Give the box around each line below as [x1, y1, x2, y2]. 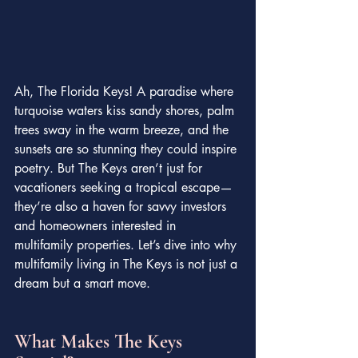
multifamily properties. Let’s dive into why [14, 237, 241, 254]
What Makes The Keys [14, 330, 187, 354]
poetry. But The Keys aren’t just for [14, 160, 206, 177]
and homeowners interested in [14, 217, 180, 235]
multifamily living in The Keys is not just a [14, 256, 241, 273]
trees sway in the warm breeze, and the [14, 121, 233, 139]
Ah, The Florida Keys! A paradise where [14, 83, 237, 101]
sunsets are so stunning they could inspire [14, 141, 241, 158]
